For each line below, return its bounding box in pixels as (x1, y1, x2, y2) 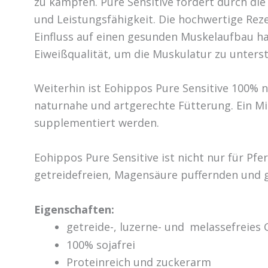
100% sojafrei (66, 237, 135, 252)
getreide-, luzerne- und (66, 220, 184, 234)
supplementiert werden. (34, 115, 159, 130)
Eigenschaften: (34, 202, 114, 217)
